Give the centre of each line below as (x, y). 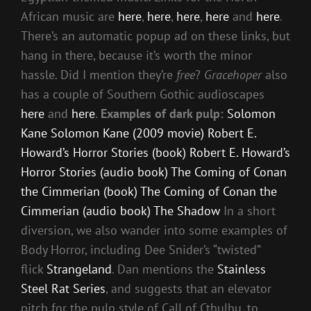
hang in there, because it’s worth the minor (136, 55)
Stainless (242, 269)
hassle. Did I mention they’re (99, 74)
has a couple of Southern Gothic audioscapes (143, 94)
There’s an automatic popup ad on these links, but (155, 35)
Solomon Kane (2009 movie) (127, 133)
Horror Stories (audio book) (94, 171)
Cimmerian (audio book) (86, 210)
